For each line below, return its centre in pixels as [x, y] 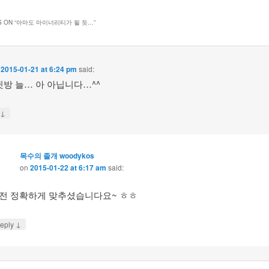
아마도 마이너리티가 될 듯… [55, 23]
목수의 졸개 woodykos [57, 155]
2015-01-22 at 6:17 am [68, 167]
